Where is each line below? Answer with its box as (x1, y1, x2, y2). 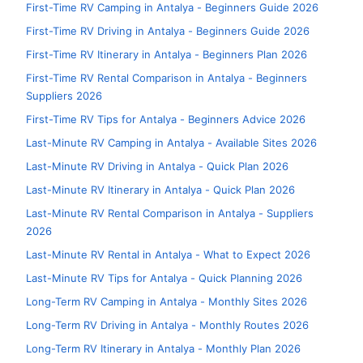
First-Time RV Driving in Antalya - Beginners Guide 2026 (26, 24, 310, 37)
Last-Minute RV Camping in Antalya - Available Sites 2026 (26, 136, 317, 149)
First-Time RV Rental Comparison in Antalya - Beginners (26, 71, 308, 84)
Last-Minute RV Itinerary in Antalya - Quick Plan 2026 (26, 183, 295, 196)
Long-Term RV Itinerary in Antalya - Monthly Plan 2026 (26, 342, 301, 355)
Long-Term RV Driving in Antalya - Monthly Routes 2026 (26, 318, 310, 331)
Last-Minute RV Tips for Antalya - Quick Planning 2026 (26, 271, 302, 284)
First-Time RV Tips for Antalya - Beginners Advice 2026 (26, 113, 306, 126)
